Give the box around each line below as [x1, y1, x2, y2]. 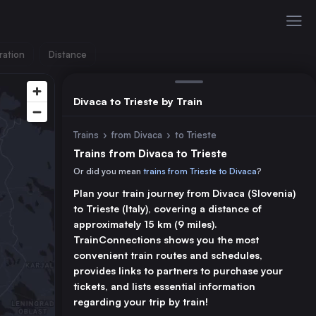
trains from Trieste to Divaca [143, 166, 257, 176]
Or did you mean [73, 166, 143, 176]
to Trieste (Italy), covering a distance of [73, 202, 262, 214]
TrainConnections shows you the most [73, 233, 259, 245]
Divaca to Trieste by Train [73, 95, 202, 107]
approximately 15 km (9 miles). [73, 218, 217, 230]
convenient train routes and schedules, [73, 249, 262, 261]
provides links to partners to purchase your [73, 265, 283, 276]
